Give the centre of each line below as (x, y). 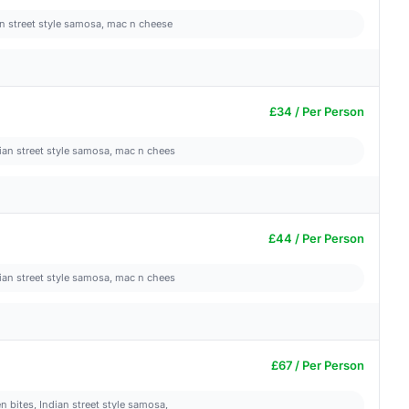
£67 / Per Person (318, 365)
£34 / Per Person (317, 111)
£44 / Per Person (316, 238)
